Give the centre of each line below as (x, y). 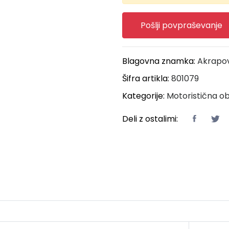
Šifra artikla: (147, 78)
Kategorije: (144, 96)
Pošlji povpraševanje (181, 25)
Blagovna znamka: (160, 61)
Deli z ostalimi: (150, 119)
